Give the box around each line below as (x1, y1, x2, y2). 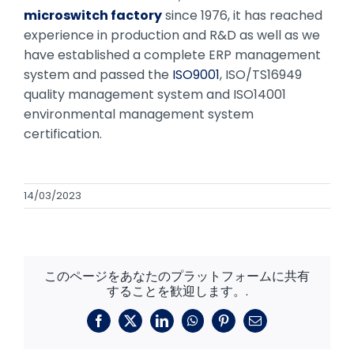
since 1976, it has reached (161, 6, 322, 25)
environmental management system (23, 105, 254, 124)
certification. (23, 125, 102, 144)
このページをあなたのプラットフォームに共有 (44, 267, 310, 286)
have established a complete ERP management (23, 46, 321, 65)
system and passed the (23, 66, 172, 85)
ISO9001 (171, 66, 220, 85)
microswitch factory (23, 6, 162, 25)
